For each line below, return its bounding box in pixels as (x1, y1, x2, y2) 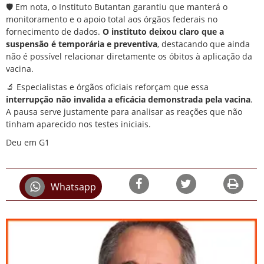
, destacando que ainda (157, 38, 250, 50)
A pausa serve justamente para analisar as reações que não (6, 106, 242, 118)
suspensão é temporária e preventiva (6, 38, 157, 50)
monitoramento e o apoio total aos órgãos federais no (6, 14, 217, 25)
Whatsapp (51, 180, 97, 193)
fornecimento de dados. (6, 26, 103, 38)
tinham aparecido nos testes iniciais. (6, 118, 151, 130)
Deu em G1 (6, 137, 49, 148)
